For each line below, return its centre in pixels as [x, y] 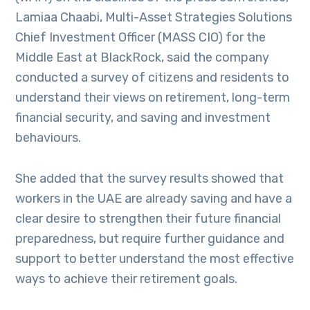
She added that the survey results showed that [150, 179]
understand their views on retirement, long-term [153, 98]
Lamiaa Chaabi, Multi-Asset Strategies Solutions [154, 17]
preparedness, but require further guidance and [150, 239]
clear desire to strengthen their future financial [148, 219]
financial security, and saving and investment [143, 118]
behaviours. [48, 138]
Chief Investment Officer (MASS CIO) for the [141, 37]
